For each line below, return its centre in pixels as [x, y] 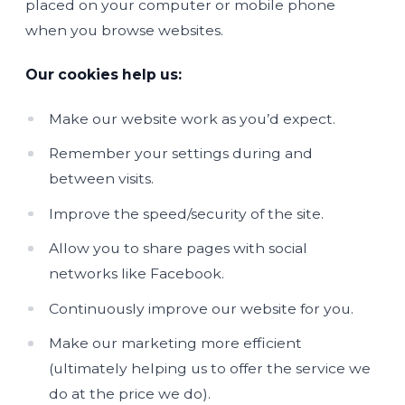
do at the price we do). [130, 394]
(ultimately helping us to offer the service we [210, 368]
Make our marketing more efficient [176, 343]
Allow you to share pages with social [179, 248]
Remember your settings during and [181, 153]
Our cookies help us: [104, 74]
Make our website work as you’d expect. [193, 118]
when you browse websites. [124, 30]
